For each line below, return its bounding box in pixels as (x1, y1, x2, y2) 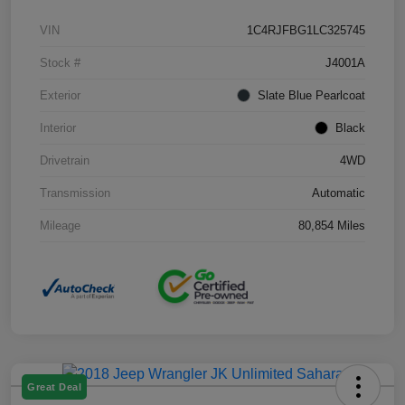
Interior (40, 120, 76, 135)
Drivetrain (40, 153, 89, 167)
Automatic (312, 185, 365, 200)
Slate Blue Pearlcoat (258, 88, 365, 102)
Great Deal (27, 381, 81, 392)
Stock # (40, 55, 80, 70)
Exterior (40, 88, 80, 102)
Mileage (40, 218, 80, 232)
